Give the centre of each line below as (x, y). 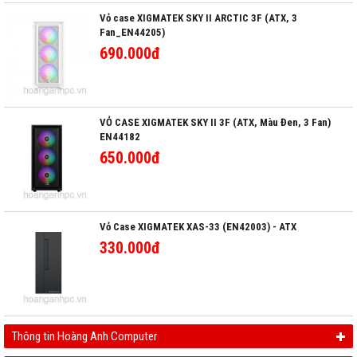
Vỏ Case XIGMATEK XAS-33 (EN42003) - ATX (198, 227)
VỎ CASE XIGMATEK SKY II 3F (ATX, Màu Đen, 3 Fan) (215, 122)
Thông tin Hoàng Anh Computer (84, 336)
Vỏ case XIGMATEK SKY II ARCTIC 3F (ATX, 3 (198, 18)
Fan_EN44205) (132, 32)
